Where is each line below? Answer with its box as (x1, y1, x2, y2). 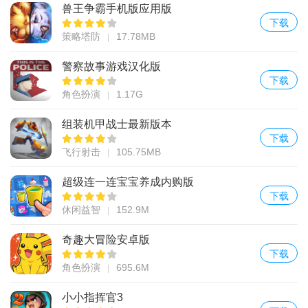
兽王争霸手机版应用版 (62, 2, 172, 14)
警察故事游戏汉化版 (62, 60, 161, 72)
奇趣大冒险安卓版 (62, 233, 150, 245)
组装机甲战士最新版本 (62, 118, 172, 130)
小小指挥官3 (62, 291, 123, 303)
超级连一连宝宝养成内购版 (62, 175, 194, 188)
